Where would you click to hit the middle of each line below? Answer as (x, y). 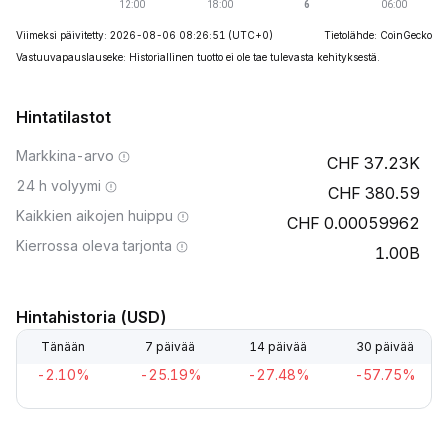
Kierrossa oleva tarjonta (94, 245)
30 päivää (384, 346)
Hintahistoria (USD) (91, 317)
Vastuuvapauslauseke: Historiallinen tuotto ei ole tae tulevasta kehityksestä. (198, 57)
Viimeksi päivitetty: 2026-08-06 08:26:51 (120, 35)
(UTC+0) (250, 35)
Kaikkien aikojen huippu (94, 215)
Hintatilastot (63, 117)
